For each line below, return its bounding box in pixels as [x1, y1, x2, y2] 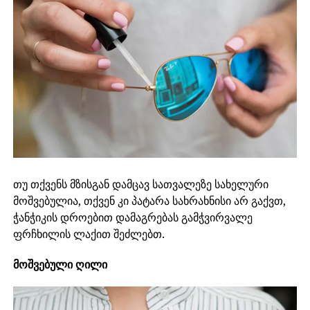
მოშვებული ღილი [12, 257, 107, 272]
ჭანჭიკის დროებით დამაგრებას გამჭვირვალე [12, 210, 253, 225]
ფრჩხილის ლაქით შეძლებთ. [12, 226, 165, 241]
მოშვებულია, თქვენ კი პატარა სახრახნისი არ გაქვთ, [12, 193, 286, 208]
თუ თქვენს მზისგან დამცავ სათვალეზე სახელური [12, 176, 268, 192]
